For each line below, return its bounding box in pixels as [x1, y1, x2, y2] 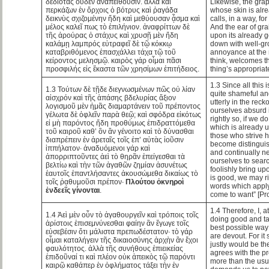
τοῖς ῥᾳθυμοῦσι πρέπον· [46, 177, 126, 186]
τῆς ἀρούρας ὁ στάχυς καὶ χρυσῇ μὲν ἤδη [46, 31, 179, 40]
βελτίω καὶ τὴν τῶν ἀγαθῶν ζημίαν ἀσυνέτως [46, 160, 188, 169]
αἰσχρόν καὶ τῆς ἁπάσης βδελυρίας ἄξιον [46, 93, 177, 102]
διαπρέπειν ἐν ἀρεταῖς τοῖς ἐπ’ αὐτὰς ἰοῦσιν [46, 135, 184, 144]
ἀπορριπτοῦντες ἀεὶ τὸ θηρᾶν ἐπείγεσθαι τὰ [46, 152, 186, 161]
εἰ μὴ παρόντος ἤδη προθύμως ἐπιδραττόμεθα [46, 118, 196, 127]
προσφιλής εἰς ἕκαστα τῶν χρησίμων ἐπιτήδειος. [46, 64, 200, 73]
